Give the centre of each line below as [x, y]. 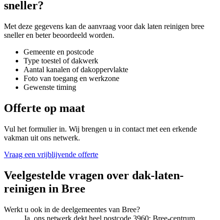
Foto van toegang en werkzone [71, 79]
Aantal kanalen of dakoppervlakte [76, 70]
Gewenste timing [50, 87]
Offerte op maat [44, 108]
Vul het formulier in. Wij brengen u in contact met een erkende [100, 129]
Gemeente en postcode [59, 52]
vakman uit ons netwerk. [42, 138]
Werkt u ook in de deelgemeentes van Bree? [72, 209]
